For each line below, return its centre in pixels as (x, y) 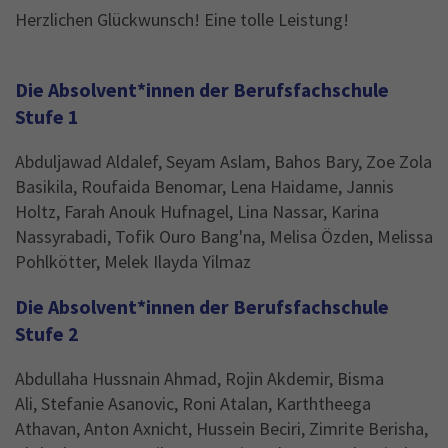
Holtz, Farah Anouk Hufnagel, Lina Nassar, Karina (197, 212)
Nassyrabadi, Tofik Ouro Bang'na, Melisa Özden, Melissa (224, 237)
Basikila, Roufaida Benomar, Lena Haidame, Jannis (204, 187)
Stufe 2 (46, 333)
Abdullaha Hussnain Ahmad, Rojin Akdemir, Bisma (199, 378)
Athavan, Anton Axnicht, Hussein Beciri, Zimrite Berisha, (221, 428)
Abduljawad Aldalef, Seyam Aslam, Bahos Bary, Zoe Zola (223, 162)
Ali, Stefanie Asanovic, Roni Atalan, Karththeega (193, 403)
